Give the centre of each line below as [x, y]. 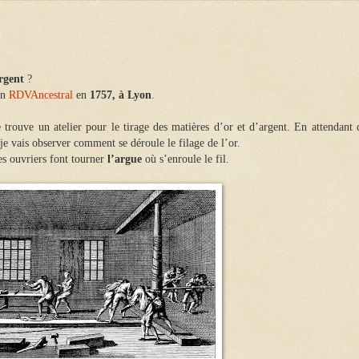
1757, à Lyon [121, 95]
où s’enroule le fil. [186, 159]
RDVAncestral [41, 95]
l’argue [125, 159]
